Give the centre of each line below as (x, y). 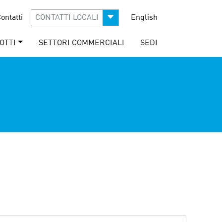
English (144, 18)
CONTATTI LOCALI (67, 18)
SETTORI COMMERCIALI (82, 43)
